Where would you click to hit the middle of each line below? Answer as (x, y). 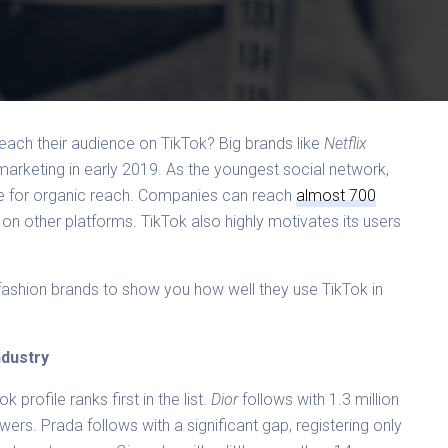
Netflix (346, 143)
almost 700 (336, 195)
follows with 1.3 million (321, 399)
